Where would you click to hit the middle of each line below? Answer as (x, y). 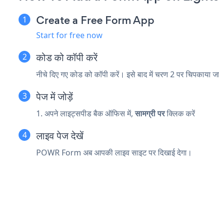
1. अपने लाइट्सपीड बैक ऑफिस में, (86, 113)
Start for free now (69, 35)
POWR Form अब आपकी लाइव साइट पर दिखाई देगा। (114, 152)
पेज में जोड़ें (55, 96)
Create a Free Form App (95, 20)
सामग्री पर (150, 113)
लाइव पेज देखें (60, 135)
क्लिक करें (180, 113)
